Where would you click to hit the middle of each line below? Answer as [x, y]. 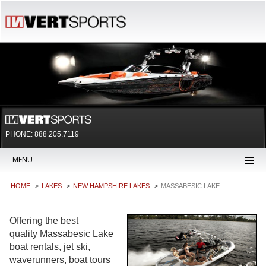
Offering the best [44, 221]
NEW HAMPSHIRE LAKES [111, 186]
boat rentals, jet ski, [50, 247]
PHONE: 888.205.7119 [42, 134]
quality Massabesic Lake [61, 234]
